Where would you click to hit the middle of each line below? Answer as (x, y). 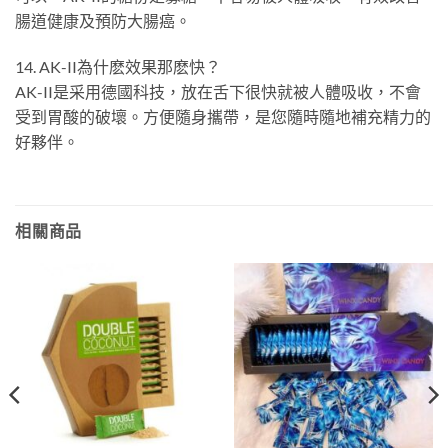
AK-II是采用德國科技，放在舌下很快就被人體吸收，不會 (218, 91)
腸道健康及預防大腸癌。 (103, 21)
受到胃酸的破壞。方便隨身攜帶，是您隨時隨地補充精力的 (223, 116)
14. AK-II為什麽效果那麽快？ (118, 66)
